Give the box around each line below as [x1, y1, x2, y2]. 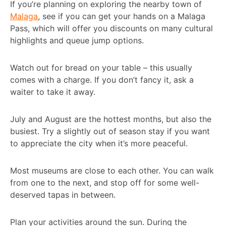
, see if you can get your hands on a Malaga [38, 11, 205, 21]
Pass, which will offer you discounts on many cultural [10, 23, 213, 33]
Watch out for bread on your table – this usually [10, 62, 192, 73]
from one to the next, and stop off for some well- [10, 177, 199, 188]
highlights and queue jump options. [10, 35, 144, 45]
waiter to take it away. [10, 86, 95, 97]
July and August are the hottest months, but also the [10, 114, 211, 124]
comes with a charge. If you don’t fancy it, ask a [10, 74, 194, 85]
